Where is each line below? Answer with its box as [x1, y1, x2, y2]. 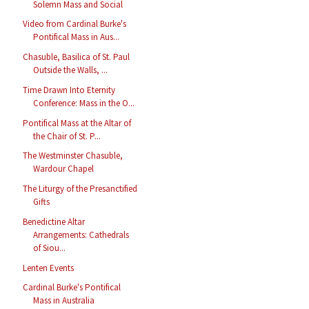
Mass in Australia [33, 295, 95, 307]
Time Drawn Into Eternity [23, 83, 116, 96]
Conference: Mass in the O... [33, 97, 135, 109]
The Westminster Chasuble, [23, 150, 123, 162]
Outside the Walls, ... [33, 64, 108, 77]
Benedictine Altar [23, 215, 86, 228]
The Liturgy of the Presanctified [23, 183, 138, 195]
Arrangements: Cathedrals [33, 228, 130, 241]
